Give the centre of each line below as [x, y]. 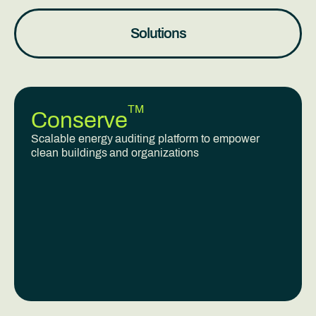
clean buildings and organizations [115, 153]
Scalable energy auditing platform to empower [145, 139]
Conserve [80, 120]
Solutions [158, 33]
